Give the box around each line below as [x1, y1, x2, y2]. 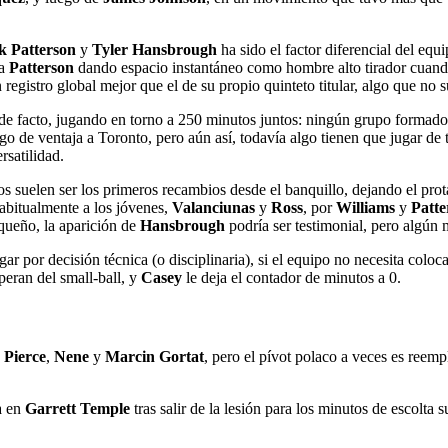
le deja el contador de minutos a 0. [182, 269, 401, 287]
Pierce [4, 347, 46, 365]
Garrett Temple [25, 399, 130, 417]
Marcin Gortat [105, 347, 204, 365]
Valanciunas [172, 199, 255, 217]
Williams [336, 199, 395, 217]
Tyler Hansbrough [92, 41, 217, 59]
